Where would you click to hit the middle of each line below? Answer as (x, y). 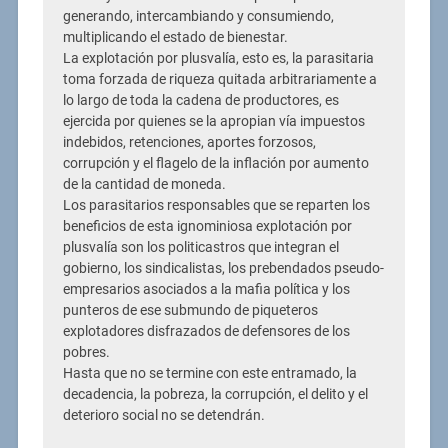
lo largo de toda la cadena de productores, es (200, 100)
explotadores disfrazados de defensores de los (206, 331)
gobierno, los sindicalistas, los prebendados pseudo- (223, 268)
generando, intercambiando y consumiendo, (198, 16)
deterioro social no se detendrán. (163, 415)
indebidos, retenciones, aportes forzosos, (189, 142)
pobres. (86, 352)
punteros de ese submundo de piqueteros (190, 310)
